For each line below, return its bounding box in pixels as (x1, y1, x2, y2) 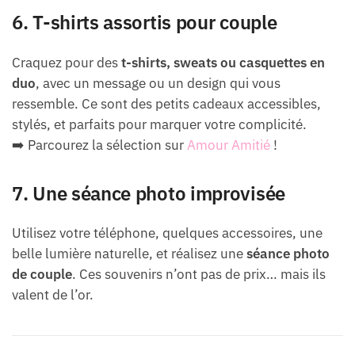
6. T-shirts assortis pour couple (12, 10, 277, 36)
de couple (12, 265, 72, 283)
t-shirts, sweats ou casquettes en (121, 53, 325, 71)
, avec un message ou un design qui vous (36, 74, 281, 92)
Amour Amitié (187, 136, 270, 154)
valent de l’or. (12, 285, 94, 303)
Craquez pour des (12, 53, 121, 71)
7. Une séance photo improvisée (12, 180, 285, 206)
